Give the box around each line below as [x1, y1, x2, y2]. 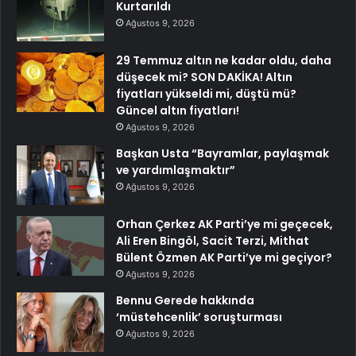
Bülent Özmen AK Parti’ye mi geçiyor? [116, 249, 332, 265]
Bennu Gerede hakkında [116, 292, 254, 308]
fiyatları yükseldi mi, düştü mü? [116, 85, 296, 102]
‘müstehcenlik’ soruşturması [116, 308, 282, 325]
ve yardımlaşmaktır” [116, 161, 235, 178]
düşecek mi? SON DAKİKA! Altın [116, 68, 292, 85]
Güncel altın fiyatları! [116, 102, 239, 118]
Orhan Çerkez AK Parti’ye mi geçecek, [116, 215, 333, 232]
